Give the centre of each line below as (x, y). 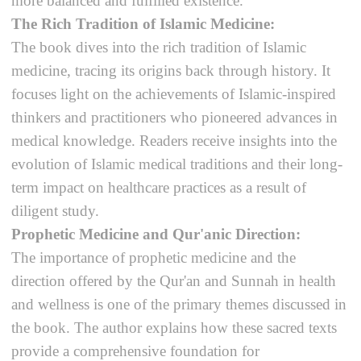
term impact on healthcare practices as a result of (159, 187)
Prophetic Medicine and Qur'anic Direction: (156, 234)
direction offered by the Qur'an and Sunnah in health (174, 280)
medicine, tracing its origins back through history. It (171, 70)
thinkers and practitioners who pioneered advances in (175, 117)
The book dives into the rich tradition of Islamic (159, 47)
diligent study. (56, 210)
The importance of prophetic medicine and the (154, 257)
